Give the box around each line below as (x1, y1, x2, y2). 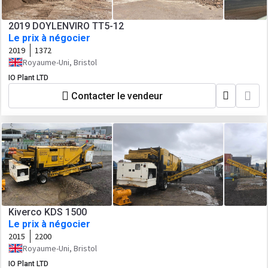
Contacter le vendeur (71, 90, 163, 102)
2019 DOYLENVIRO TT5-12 (8, 20, 124, 32)
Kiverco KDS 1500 (8, 206, 87, 218)
